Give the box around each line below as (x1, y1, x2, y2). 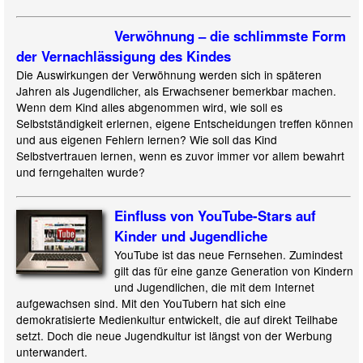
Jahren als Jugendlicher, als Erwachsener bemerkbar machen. (16, 82, 336, 99)
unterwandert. (16, 343, 88, 360)
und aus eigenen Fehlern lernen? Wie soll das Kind (16, 130, 277, 147)
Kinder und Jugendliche (113, 225, 267, 246)
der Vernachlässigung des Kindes (16, 45, 231, 66)
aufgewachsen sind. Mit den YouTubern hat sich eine (16, 294, 286, 311)
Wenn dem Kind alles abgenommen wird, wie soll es (16, 98, 283, 115)
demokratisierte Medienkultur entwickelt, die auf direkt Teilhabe (16, 310, 338, 327)
